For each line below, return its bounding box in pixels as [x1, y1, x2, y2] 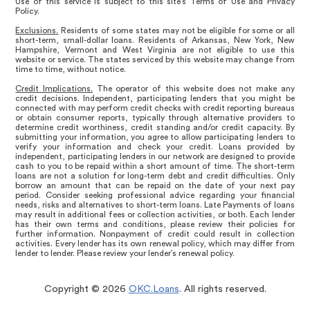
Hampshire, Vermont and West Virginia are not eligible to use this [15, 45, 295, 54]
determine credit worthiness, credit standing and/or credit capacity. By [15, 122, 295, 131]
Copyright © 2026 [44, 284, 129, 294]
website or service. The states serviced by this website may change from [15, 55, 295, 64]
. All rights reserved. [179, 284, 266, 294]
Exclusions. [15, 26, 59, 35]
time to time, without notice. [15, 64, 127, 73]
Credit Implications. [15, 84, 93, 93]
